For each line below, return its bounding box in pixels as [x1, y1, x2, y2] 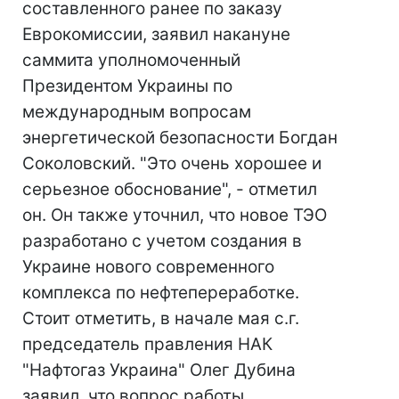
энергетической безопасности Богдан [22, 127, 338, 148]
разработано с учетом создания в [22, 231, 302, 251]
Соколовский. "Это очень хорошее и [22, 153, 322, 174]
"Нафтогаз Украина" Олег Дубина [22, 360, 296, 380]
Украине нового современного [22, 256, 274, 277]
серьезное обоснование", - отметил [22, 179, 317, 199]
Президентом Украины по [22, 76, 232, 96]
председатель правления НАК [22, 334, 273, 354]
